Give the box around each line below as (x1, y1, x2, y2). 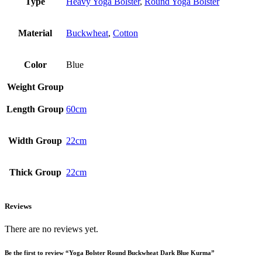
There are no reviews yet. (5, 224, 98, 235)
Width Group (8, 135, 62, 146)
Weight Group (6, 81, 64, 92)
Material (18, 27, 52, 38)
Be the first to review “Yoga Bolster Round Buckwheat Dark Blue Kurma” (5, 249, 215, 257)
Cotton (113, 27, 138, 38)
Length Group (6, 104, 64, 114)
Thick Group (9, 167, 61, 177)
